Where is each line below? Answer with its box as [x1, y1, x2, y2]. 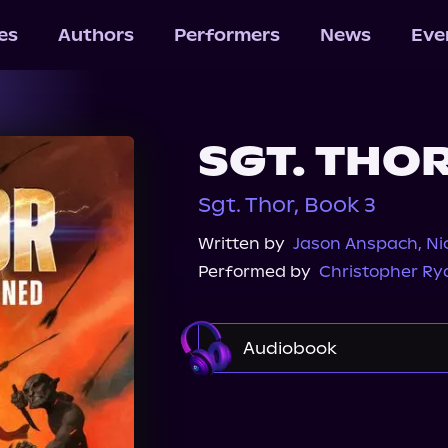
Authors [57, 25, 134, 45]
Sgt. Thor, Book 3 [198, 192, 376, 218]
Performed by [198, 262, 311, 281]
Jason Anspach [293, 234, 418, 253]
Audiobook [243, 338, 337, 358]
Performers [173, 25, 280, 45]
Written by [198, 234, 285, 253]
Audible [236, 394, 298, 413]
